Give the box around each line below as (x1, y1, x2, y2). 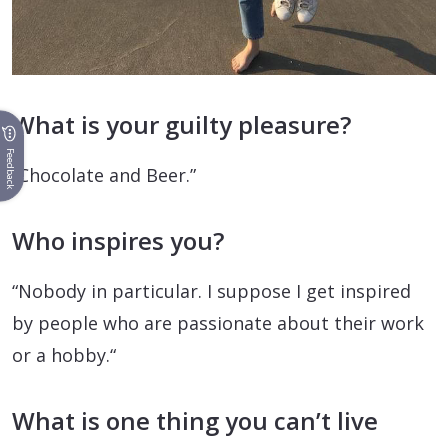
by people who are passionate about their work (12, 311, 424, 336)
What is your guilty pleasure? (12, 108, 351, 142)
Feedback (4, 147, 17, 189)
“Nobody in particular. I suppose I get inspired (12, 279, 411, 304)
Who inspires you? (12, 224, 224, 258)
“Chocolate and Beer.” (12, 163, 196, 188)
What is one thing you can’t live (12, 404, 378, 438)
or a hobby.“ (12, 343, 116, 368)
